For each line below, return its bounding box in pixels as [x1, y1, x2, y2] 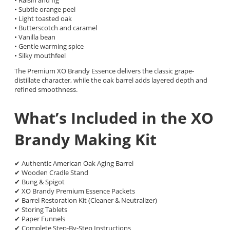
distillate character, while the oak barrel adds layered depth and [14, 75, 207, 85]
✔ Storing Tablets [14, 204, 67, 214]
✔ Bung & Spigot [14, 177, 65, 186]
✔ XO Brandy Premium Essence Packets [14, 186, 135, 196]
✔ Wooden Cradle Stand [14, 167, 88, 177]
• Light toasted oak [14, 13, 72, 23]
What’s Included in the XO [14, 107, 214, 128]
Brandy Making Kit [14, 128, 157, 150]
